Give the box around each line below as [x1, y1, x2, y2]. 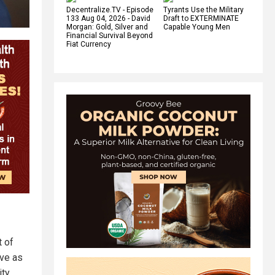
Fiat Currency [66, 39, 111, 48]
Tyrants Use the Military [163, 5, 244, 14]
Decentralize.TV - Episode [66, 5, 153, 14]
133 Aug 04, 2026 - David [66, 14, 150, 23]
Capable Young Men [163, 22, 230, 31]
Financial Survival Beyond [66, 31, 153, 40]
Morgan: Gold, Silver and [66, 22, 148, 31]
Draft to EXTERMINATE [163, 14, 239, 23]
